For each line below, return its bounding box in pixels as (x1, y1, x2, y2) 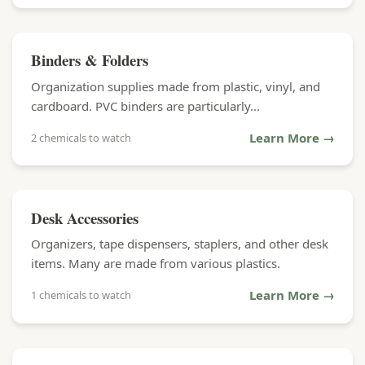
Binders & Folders (30, 49, 148, 71)
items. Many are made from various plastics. (30, 255, 280, 271)
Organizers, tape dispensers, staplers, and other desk (30, 235, 328, 252)
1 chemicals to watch (30, 288, 131, 302)
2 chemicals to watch (30, 130, 131, 145)
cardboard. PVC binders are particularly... (30, 97, 260, 114)
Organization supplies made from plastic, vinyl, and (30, 77, 320, 95)
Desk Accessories (30, 206, 139, 229)
